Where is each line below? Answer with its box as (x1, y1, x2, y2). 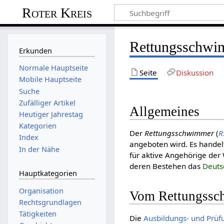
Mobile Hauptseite (18, 74, 81, 84)
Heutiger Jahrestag (18, 109, 83, 119)
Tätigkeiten (18, 209, 56, 219)
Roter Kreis (21, 4, 92, 20)
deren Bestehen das (129, 161, 203, 171)
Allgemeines (129, 103, 200, 119)
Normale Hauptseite (18, 63, 88, 73)
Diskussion (175, 67, 213, 77)
